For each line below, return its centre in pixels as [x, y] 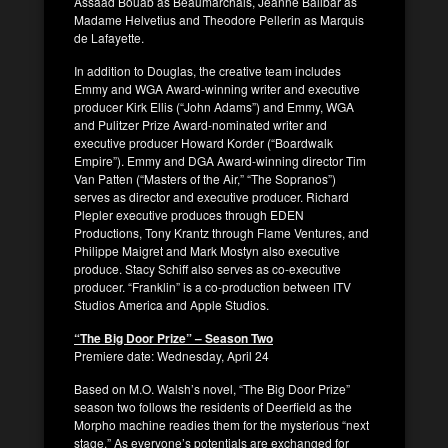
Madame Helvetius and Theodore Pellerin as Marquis [219, 19]
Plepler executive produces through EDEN [189, 214]
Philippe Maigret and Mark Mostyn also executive [207, 250]
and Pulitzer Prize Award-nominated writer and [200, 124]
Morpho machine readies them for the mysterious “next [221, 424]
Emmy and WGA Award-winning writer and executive [217, 88]
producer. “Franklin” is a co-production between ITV [212, 286]
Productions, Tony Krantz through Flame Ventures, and [221, 232]
